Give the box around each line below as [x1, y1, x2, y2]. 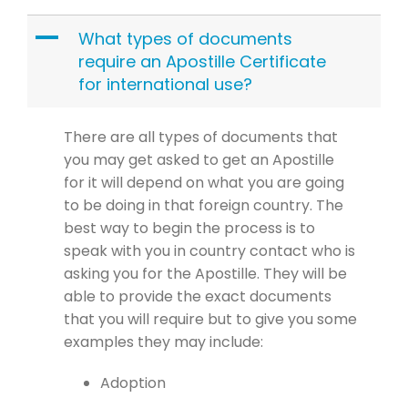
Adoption [100, 372, 166, 393]
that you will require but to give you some [64, 308, 357, 330]
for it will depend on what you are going [64, 171, 344, 193]
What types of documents [78, 26, 292, 50]
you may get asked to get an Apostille [64, 148, 334, 170]
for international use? [78, 72, 252, 96]
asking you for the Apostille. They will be [64, 262, 347, 284]
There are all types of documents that [64, 126, 338, 148]
